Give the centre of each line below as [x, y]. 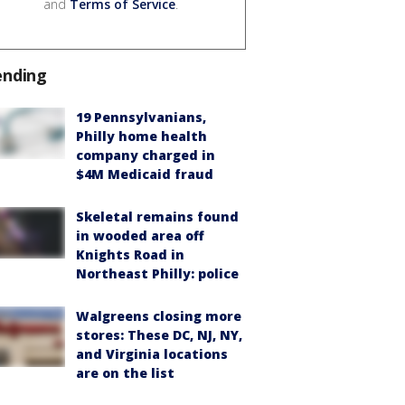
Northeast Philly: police [157, 274]
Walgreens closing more [159, 316]
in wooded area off [140, 236]
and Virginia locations [152, 354]
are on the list [125, 373]
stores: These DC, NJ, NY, [159, 335]
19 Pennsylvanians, [141, 118]
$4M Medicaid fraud [145, 174]
